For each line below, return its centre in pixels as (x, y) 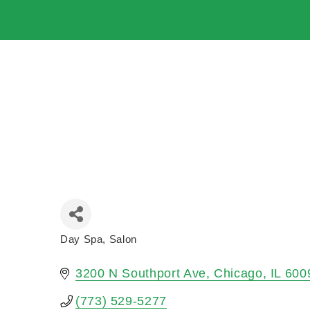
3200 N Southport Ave (141, 274)
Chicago (238, 274)
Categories (88, 249)
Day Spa (82, 239)
